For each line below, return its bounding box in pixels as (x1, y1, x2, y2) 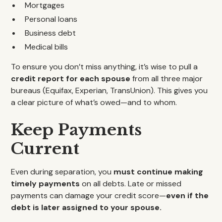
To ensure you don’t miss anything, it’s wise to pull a (11, 61, 198, 72)
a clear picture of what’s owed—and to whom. (11, 97, 177, 108)
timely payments (11, 178, 80, 189)
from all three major (130, 73, 203, 84)
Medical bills (25, 42, 68, 52)
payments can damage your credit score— (11, 190, 166, 201)
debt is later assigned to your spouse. (11, 202, 162, 213)
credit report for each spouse (11, 73, 131, 84)
